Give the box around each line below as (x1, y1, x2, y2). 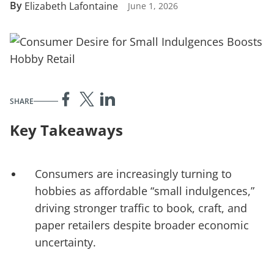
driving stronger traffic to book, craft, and (34, 201, 247, 215)
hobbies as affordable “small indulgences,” (34, 183, 254, 198)
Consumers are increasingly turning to (34, 166, 232, 181)
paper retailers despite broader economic (34, 218, 249, 232)
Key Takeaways (10, 120, 123, 140)
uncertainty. (34, 235, 96, 250)
